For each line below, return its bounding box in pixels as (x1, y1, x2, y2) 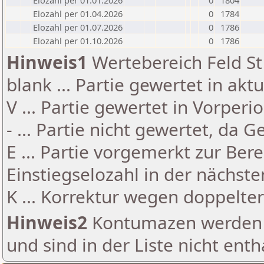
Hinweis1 (6, 50, 87, 74)
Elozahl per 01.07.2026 (33, 21, 123, 33)
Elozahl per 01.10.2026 (33, 35, 123, 47)
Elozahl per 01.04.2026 (33, 8, 123, 19)
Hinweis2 (6, 210, 87, 235)
